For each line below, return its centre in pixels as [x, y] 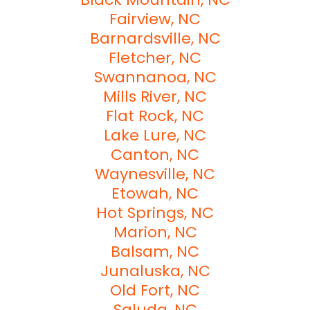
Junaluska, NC [155, 271]
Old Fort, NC [155, 290]
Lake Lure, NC [155, 135]
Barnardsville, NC [155, 38]
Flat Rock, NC [155, 116]
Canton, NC [155, 154]
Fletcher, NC [155, 57]
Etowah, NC [155, 193]
